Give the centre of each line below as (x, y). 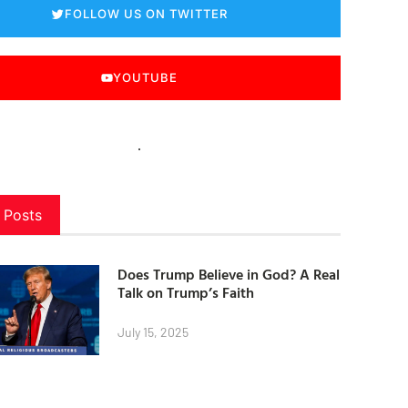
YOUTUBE (145, 78)
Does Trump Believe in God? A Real (228, 274)
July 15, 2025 (153, 331)
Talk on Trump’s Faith (185, 292)
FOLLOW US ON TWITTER (146, 14)
